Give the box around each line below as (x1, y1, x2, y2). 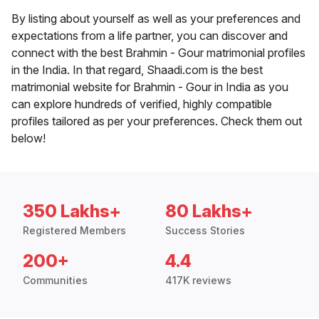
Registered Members (23, 224, 126, 237)
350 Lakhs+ (23, 201, 121, 222)
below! (11, 131, 46, 146)
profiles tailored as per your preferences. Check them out (11, 114, 302, 129)
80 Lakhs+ (165, 201, 253, 222)
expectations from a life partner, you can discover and (11, 28, 288, 43)
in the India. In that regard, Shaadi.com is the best (11, 63, 263, 78)
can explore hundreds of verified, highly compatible (11, 97, 272, 112)
